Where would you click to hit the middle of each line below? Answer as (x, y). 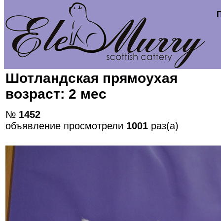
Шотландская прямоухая (92, 78)
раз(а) (163, 126)
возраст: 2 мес (56, 94)
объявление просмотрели (66, 126)
